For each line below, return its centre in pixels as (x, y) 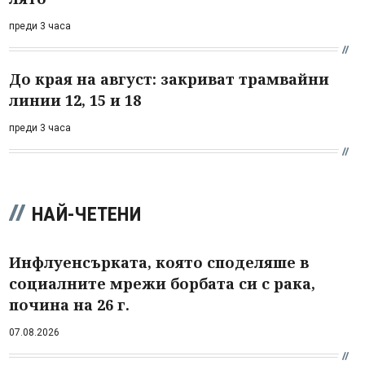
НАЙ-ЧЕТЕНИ (86, 214)
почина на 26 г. (69, 304)
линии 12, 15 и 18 (75, 100)
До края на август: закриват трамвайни (169, 79)
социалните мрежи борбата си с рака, (162, 283)
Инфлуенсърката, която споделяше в (159, 262)
